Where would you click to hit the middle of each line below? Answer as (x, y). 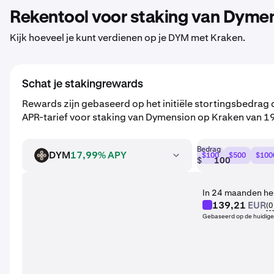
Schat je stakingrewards (83, 84)
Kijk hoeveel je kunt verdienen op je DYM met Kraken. (128, 38)
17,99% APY (98, 155)
